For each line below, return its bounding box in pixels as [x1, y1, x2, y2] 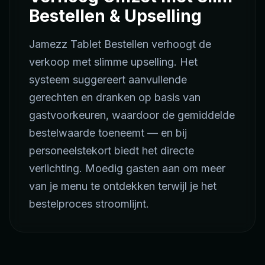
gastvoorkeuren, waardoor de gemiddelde [29, 109, 235, 122]
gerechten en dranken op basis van [29, 91, 201, 104]
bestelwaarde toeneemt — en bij [29, 127, 187, 140]
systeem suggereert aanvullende [29, 73, 187, 86]
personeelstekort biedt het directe [29, 144, 194, 157]
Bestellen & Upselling [29, 6, 202, 27]
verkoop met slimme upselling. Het [29, 56, 198, 69]
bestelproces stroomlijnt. [29, 198, 149, 211]
